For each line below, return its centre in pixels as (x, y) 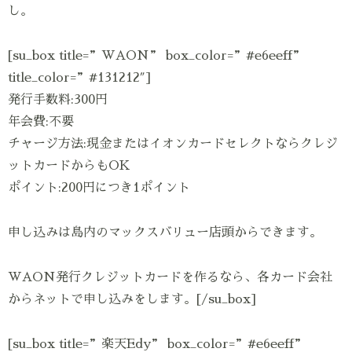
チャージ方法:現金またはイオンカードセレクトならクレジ (173, 144)
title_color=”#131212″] (79, 78)
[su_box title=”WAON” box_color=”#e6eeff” (156, 56)
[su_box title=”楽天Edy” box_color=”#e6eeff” (157, 344)
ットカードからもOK (69, 166)
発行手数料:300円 (58, 100)
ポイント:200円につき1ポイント (99, 188)
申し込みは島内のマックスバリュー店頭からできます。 (165, 233)
